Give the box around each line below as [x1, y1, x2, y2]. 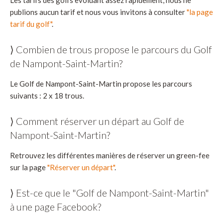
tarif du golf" [10, 19, 52, 29]
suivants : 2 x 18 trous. [10, 91, 84, 101]
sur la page [10, 163, 47, 172]
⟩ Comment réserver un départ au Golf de [10, 115, 184, 127]
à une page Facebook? [10, 201, 101, 213]
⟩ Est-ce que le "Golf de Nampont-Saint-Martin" [10, 187, 209, 199]
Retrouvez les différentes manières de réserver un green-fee [10, 151, 210, 160]
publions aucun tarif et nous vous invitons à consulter [10, 7, 187, 17]
